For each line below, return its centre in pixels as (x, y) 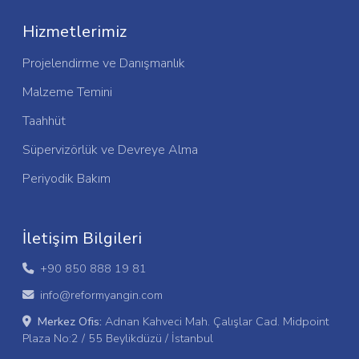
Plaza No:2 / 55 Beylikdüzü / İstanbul (118, 338)
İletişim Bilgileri (82, 238)
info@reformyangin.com (101, 294)
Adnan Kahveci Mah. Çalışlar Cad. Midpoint (215, 321)
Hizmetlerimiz (75, 31)
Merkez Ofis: (70, 321)
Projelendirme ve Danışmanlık (104, 63)
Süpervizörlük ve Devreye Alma (110, 149)
